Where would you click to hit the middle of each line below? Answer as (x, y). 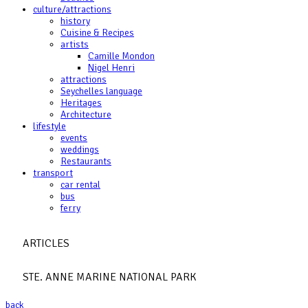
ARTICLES (46, 243)
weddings (80, 150)
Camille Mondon (121, 56)
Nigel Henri (111, 68)
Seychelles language (101, 91)
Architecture (86, 114)
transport (53, 173)
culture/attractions (72, 9)
